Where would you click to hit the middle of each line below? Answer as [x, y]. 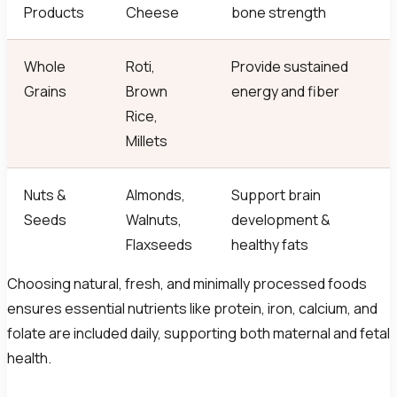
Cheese [153, 13]
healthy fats [270, 245]
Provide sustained [290, 67]
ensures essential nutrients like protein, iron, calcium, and [192, 309]
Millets [147, 141]
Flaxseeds [160, 245]
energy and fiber [286, 92]
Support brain [276, 195]
